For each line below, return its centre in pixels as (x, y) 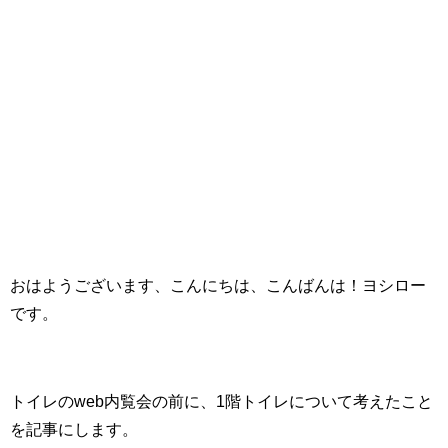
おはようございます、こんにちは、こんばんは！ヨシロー (218, 285)
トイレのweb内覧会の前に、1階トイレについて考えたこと (221, 401)
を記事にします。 (74, 429)
